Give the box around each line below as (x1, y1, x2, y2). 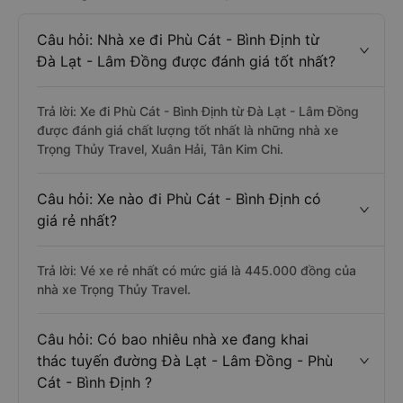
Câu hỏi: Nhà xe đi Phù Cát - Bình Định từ (37, 31, 319, 49)
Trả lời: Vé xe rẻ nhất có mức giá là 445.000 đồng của (37, 263, 356, 278)
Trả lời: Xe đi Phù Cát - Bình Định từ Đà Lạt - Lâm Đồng (37, 103, 359, 119)
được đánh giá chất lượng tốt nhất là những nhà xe (37, 122, 338, 138)
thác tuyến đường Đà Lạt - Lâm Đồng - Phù (37, 352, 333, 370)
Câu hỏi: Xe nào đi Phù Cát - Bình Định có (37, 190, 321, 208)
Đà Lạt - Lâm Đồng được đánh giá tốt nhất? (37, 52, 336, 70)
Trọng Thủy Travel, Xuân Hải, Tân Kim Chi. (37, 141, 283, 157)
